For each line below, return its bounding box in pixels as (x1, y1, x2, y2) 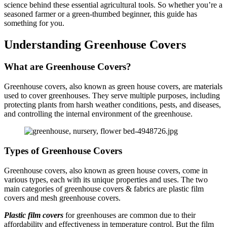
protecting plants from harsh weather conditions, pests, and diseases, (4, 100, 221, 109)
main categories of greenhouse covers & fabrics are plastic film (4, 184, 204, 193)
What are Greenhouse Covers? (4, 61, 131, 72)
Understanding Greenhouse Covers (4, 37, 186, 51)
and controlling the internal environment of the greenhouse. (4, 109, 193, 119)
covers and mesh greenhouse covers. (4, 193, 121, 202)
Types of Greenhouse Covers (4, 145, 122, 156)
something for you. (4, 18, 64, 27)
